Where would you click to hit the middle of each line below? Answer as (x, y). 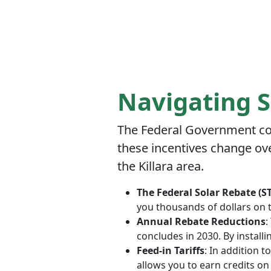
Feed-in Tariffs (171, 250)
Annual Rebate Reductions (201, 221)
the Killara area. (161, 166)
